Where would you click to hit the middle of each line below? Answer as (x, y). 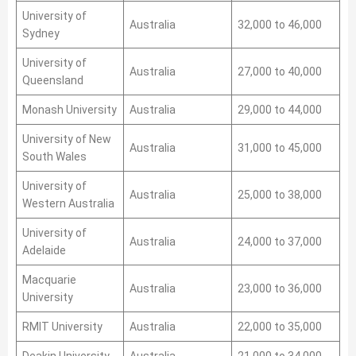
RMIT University (62, 327)
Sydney (41, 33)
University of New (67, 139)
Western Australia (68, 203)
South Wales (54, 157)
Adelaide (44, 250)
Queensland (53, 80)
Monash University (70, 110)
